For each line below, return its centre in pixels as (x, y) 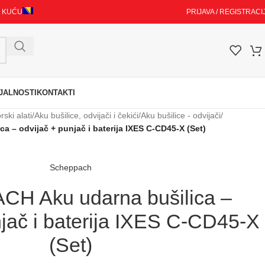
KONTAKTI (56, 93)
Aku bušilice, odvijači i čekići (86, 115)
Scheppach (71, 167)
